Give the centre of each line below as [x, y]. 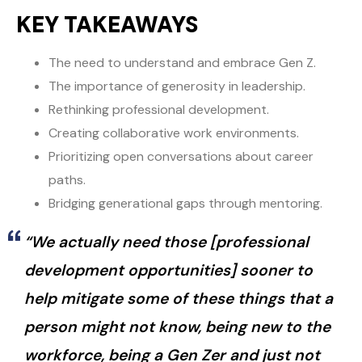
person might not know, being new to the [177, 327]
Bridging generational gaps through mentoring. [185, 204]
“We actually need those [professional [166, 242]
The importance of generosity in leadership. [177, 86]
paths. [67, 180]
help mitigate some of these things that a [179, 299]
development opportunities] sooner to [168, 271]
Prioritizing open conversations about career [181, 157]
